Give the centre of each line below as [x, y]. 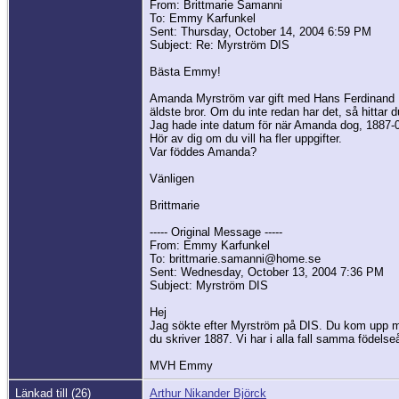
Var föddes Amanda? [203, 152]
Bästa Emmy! [185, 72]
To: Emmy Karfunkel [203, 19]
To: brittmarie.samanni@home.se [235, 259]
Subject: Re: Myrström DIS [220, 45]
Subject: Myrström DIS [209, 286]
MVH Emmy [183, 366]
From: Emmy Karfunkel [210, 246]
